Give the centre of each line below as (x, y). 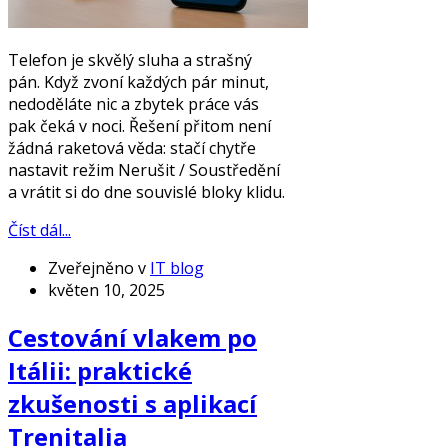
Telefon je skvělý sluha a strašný (130, 59)
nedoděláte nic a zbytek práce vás (133, 103)
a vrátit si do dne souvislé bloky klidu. (146, 191)
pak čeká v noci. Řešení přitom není (139, 125)
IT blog (177, 267)
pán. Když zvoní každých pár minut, (138, 81)
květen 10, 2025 (106, 289)
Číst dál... (39, 229)
